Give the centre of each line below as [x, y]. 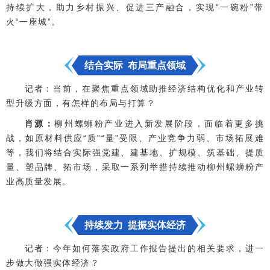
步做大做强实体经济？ [53, 263]
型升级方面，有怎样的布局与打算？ [81, 103]
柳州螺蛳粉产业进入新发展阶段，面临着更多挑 [159, 124]
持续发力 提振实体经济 [135, 225]
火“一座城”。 [33, 22]
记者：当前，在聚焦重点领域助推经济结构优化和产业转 [144, 89]
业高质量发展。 [39, 182]
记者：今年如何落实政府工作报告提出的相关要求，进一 [144, 249]
